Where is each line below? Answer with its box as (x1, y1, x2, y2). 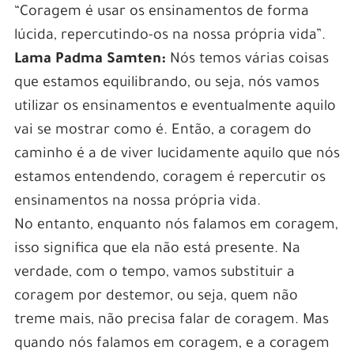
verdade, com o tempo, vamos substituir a (13, 265, 295, 281)
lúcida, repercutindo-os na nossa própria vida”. (13, 28, 326, 44)
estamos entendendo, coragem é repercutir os (13, 170, 326, 186)
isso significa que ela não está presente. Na (13, 241, 300, 258)
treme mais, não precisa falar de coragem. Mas (13, 312, 329, 329)
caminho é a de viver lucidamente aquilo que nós (13, 146, 340, 163)
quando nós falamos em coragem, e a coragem (13, 336, 330, 352)
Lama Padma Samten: (13, 51, 166, 68)
